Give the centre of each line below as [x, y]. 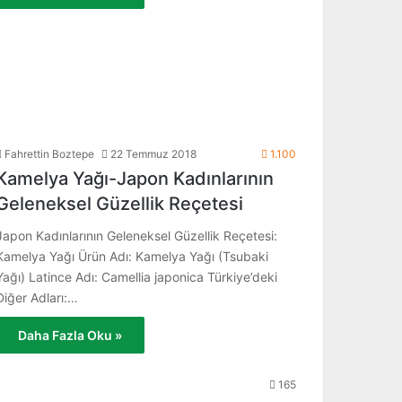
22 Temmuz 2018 [153, 154]
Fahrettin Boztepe [49, 154]
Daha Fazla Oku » [70, 335]
